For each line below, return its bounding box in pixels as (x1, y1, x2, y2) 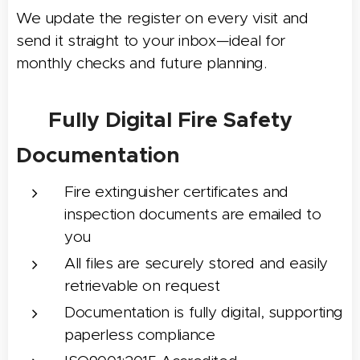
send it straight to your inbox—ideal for (16, 31, 285, 50)
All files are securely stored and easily (64, 253, 328, 272)
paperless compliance (64, 325, 215, 344)
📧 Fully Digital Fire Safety (16, 105, 292, 133)
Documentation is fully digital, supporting (64, 302, 344, 321)
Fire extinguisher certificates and (64, 182, 289, 201)
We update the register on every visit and (16, 8, 309, 27)
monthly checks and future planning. (16, 53, 267, 72)
